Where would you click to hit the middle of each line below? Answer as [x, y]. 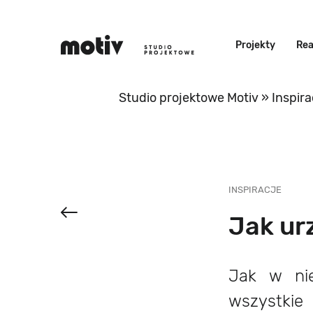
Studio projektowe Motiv [188, 98]
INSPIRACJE [255, 190]
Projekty [255, 45]
